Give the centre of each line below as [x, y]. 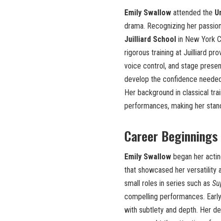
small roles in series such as [168, 184]
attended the [193, 13]
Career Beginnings [171, 136]
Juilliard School [150, 39]
